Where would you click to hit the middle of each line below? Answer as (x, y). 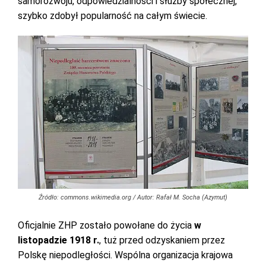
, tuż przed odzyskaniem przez (162, 240)
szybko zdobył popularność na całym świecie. (114, 16)
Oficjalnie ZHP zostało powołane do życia (106, 226)
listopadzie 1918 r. (58, 240)
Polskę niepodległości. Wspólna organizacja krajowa (125, 255)
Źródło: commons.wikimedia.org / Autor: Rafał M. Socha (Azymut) (133, 198)
